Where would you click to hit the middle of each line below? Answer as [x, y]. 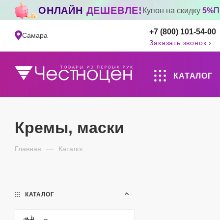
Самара [35, 35]
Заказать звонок [179, 42]
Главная [28, 149]
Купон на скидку [173, 10]
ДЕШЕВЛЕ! [114, 10]
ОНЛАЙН [61, 10]
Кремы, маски [69, 128]
